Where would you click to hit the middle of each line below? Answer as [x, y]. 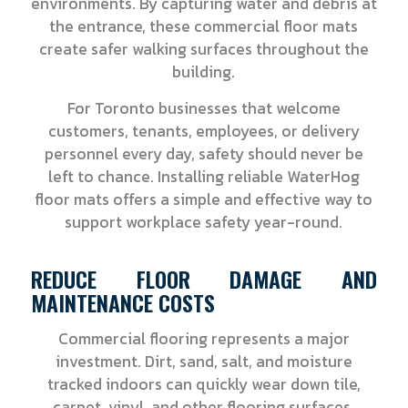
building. [204, 72]
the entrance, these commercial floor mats [204, 27]
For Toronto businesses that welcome [204, 109]
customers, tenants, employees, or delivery [204, 132]
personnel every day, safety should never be [204, 154]
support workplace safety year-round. [204, 223]
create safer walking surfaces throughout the [204, 50]
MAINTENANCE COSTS [122, 303]
